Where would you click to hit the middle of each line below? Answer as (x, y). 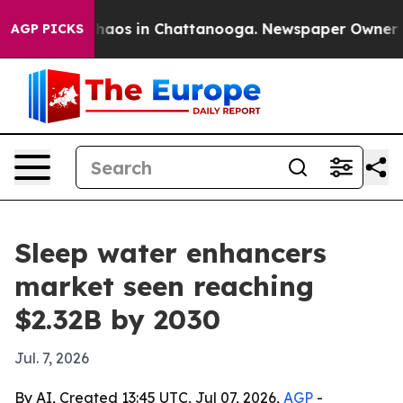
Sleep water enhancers (170, 253)
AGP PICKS (47, 29)
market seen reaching (164, 286)
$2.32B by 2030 (117, 319)
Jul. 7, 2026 (52, 358)
